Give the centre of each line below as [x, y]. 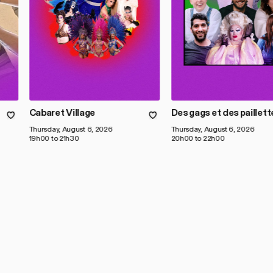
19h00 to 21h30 [54, 139]
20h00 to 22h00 [198, 139]
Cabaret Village [62, 113]
